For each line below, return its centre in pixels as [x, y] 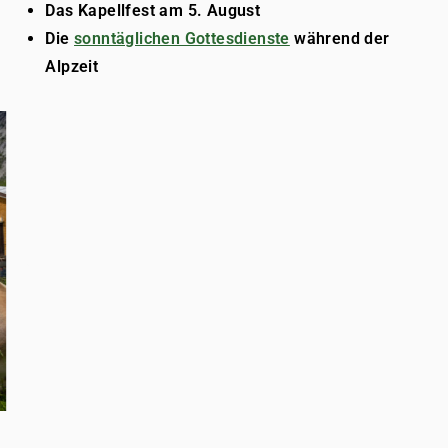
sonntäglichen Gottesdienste [182, 38]
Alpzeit [72, 66]
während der [339, 38]
